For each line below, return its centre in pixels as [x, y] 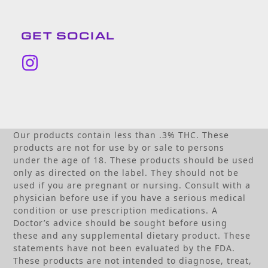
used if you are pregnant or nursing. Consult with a [132, 185]
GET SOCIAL [68, 36]
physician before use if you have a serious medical [130, 198]
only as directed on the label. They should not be [126, 173]
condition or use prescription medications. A [116, 211]
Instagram [72, 71]
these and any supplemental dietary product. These [132, 236]
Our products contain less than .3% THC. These [121, 135]
